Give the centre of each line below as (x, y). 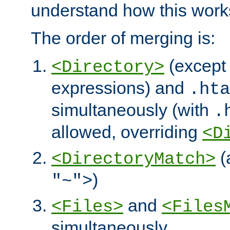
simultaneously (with (132, 110)
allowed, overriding (127, 132)
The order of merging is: (123, 38)
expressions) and (120, 88)
